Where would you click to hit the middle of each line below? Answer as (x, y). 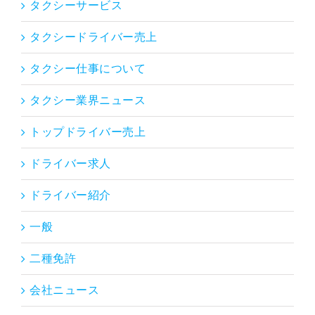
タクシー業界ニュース (88, 100)
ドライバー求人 (70, 163)
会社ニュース (64, 290)
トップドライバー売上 (88, 131)
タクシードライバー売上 (94, 37)
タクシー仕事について (88, 68)
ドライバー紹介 (70, 195)
